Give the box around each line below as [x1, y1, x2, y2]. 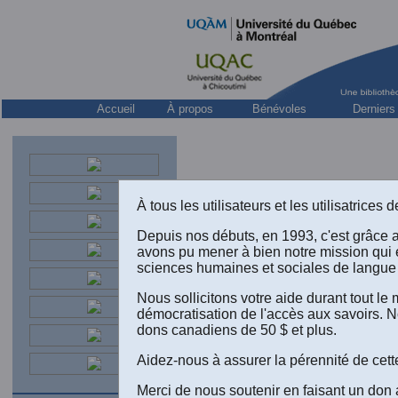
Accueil [97, 102, 135, 115]
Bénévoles [252, 102, 306, 115]
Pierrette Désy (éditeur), [209, 259, 346, 274]
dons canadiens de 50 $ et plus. [137, 322, 338, 338]
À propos [167, 102, 213, 115]
